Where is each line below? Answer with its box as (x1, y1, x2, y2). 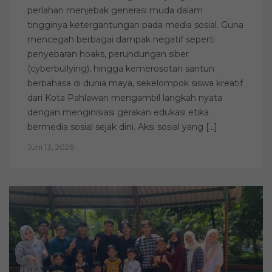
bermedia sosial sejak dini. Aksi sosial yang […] (27, 121, 217, 133)
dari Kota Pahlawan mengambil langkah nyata (27, 92, 222, 104)
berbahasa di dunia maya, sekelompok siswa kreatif (27, 78, 243, 89)
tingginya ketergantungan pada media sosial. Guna (27, 19, 243, 31)
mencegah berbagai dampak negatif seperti (27, 34, 215, 46)
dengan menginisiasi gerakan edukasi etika (27, 107, 209, 118)
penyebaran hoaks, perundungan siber (27, 49, 189, 60)
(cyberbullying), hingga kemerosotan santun (27, 63, 214, 75)
